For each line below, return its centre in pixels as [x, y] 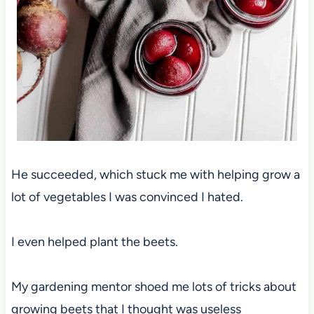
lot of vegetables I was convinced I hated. [127, 197]
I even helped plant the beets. [94, 242]
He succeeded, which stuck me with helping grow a [155, 175]
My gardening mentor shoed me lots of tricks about [153, 287]
